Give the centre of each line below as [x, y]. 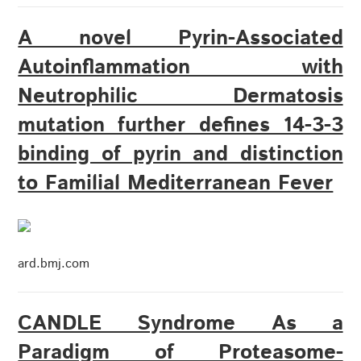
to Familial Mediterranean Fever [176, 184]
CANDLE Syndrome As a [180, 324]
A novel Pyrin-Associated [180, 39]
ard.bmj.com [54, 264]
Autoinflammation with [180, 68]
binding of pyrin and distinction [180, 155]
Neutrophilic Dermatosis [180, 97]
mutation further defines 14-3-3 [180, 126]
